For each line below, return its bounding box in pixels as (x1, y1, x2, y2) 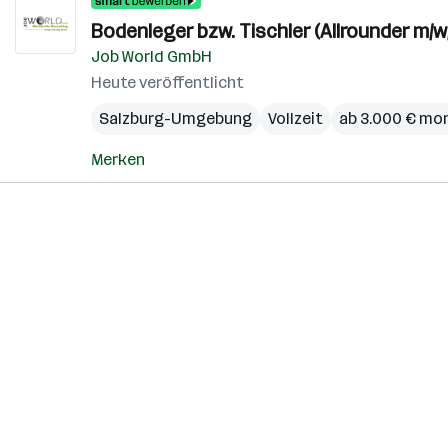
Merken (91, 150, 145, 169)
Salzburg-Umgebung (99, 109, 252, 128)
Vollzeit (268, 109, 323, 128)
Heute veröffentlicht (91, 73, 244, 92)
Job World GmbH (91, 47, 212, 66)
